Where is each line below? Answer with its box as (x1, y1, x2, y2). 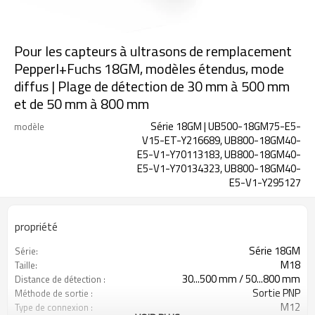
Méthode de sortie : (15, 286, 93, 300)
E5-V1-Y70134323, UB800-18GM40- (137, 160, 301, 176)
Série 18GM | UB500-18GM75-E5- (150, 118, 301, 134)
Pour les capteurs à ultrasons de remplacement (14, 40, 292, 62)
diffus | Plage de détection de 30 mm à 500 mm (14, 75, 290, 97)
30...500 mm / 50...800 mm (182, 271, 300, 287)
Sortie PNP (252, 285, 300, 301)
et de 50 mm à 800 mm (14, 93, 149, 115)
